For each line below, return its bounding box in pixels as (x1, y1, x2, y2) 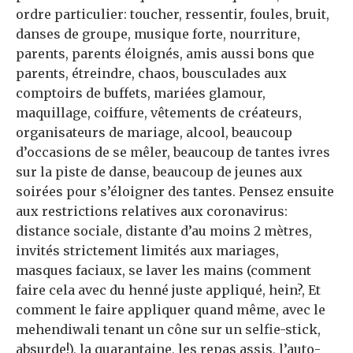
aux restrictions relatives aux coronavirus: (16, 203, 288, 220)
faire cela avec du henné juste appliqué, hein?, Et (16, 282, 321, 299)
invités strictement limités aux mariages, (16, 243, 279, 259)
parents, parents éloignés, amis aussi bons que (16, 46, 314, 62)
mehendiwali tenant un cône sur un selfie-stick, (16, 321, 321, 338)
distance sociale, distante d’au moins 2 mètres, (16, 223, 312, 240)
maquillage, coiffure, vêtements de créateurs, (16, 105, 302, 121)
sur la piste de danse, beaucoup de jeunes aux (16, 164, 303, 180)
